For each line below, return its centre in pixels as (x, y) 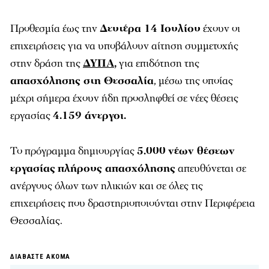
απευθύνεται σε (211, 169)
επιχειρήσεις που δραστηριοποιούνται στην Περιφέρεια (133, 204)
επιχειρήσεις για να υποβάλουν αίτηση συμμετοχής (124, 46)
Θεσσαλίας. (36, 221)
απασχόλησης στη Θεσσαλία (82, 81)
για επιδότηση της (158, 64)
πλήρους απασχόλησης (116, 169)
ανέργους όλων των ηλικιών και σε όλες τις (107, 186)
